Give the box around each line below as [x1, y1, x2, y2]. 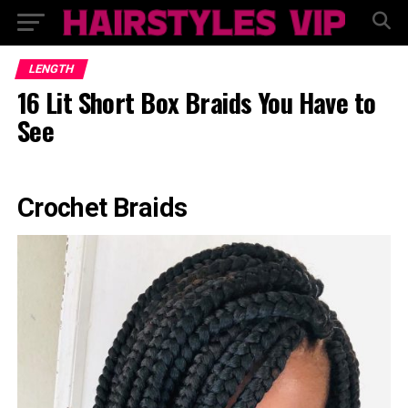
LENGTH [26, 62, 76, 76]
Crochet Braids [16, 192, 188, 223]
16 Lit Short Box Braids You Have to [16, 83, 376, 121]
